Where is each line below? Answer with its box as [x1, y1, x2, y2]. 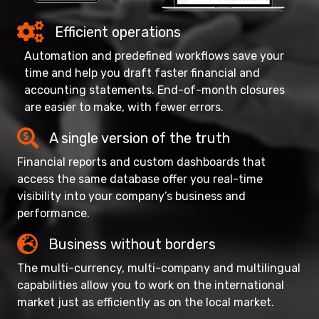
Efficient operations [55, 23, 181, 41]
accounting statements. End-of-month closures [24, 83, 285, 97]
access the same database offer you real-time [17, 172, 263, 186]
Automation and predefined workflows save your [24, 48, 284, 63]
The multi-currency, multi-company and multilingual [17, 261, 300, 275]
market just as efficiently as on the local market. [17, 295, 274, 309]
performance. [17, 206, 90, 220]
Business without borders [48, 235, 216, 253]
